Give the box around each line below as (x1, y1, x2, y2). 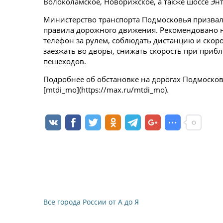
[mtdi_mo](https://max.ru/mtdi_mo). (43, 85, 169, 95)
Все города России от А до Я (43, 197, 139, 207)
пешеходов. (43, 56, 86, 66)
